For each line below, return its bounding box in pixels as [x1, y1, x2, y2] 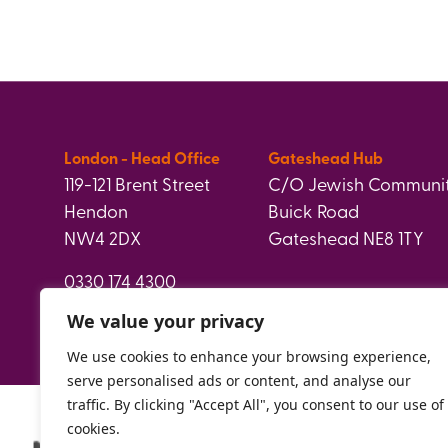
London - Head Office [64, 146, 220, 169]
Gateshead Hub [268, 146, 383, 169]
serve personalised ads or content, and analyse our [67, 371, 411, 390]
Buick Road [268, 198, 359, 223]
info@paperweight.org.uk [64, 295, 268, 320]
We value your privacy [67, 309, 264, 333]
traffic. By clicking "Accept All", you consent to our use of [67, 395, 444, 414]
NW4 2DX [64, 225, 141, 250]
